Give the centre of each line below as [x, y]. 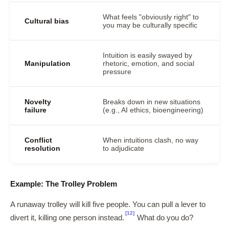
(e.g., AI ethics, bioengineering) [153, 110]
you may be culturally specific [150, 25]
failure [36, 110]
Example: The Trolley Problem [64, 184]
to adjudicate [123, 148]
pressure [117, 72]
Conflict [38, 140]
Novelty [38, 102]
